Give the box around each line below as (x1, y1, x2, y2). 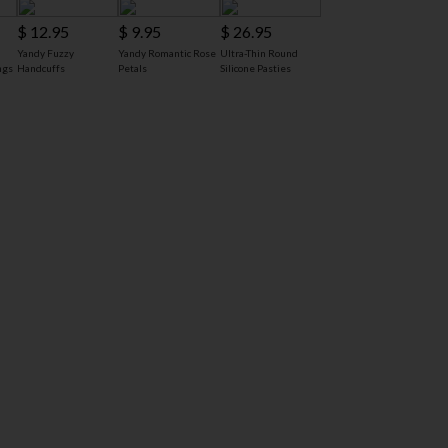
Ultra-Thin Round (219, 47, 298, 60)
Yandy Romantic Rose (118, 47, 217, 60)
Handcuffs (17, 62, 66, 75)
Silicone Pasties (219, 62, 291, 75)
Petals (118, 62, 148, 75)
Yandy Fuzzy (17, 47, 75, 60)
